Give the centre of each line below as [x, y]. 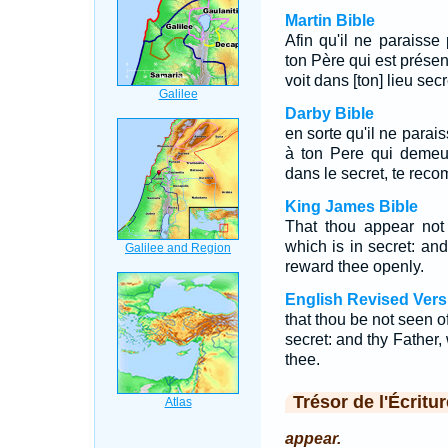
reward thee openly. [354, 266]
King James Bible [351, 206]
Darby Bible [329, 113]
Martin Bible [329, 20]
